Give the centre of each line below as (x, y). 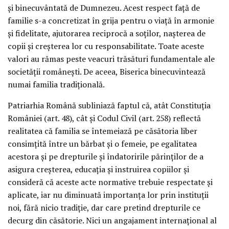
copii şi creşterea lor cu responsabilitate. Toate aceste (106, 46)
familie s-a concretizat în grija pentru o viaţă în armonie (111, 20)
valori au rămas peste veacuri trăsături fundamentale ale (111, 59)
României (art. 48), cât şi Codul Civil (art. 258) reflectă (104, 118)
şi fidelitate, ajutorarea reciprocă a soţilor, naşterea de (107, 33)
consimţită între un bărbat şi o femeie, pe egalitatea (102, 143)
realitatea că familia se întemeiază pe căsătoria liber (102, 131)
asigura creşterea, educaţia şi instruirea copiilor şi (98, 169)
